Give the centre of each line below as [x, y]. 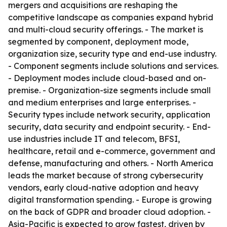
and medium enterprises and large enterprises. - [102, 102]
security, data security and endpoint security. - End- [109, 127]
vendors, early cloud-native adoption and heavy [103, 187]
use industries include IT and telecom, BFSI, [94, 139]
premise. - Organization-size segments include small [109, 90]
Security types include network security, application [109, 115]
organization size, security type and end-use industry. [112, 54]
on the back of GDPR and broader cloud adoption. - [109, 212]
